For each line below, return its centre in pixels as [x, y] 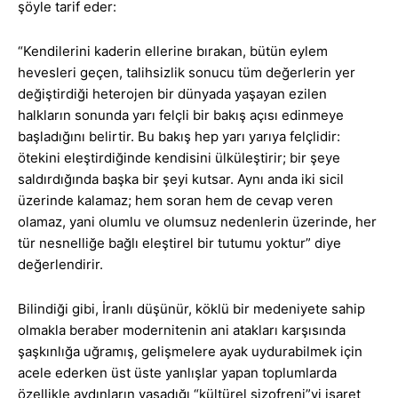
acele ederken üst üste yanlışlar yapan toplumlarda [177, 373]
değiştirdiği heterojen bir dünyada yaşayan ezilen [172, 94]
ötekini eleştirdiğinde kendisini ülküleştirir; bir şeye [179, 158]
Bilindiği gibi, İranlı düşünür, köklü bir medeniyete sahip [191, 309]
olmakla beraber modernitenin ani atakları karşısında [182, 330]
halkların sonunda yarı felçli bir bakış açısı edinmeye [181, 115]
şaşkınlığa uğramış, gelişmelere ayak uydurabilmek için [190, 352]
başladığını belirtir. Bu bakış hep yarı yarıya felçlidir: [179, 137]
